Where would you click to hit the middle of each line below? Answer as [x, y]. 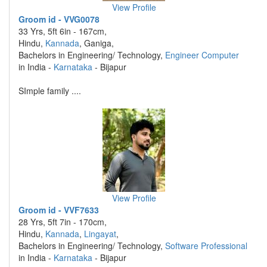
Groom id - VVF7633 [59, 210]
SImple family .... [50, 91]
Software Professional [206, 246]
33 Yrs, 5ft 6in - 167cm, [63, 31]
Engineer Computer [202, 55]
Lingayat [100, 234]
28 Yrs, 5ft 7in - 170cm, [63, 222]
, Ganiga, [97, 43]
